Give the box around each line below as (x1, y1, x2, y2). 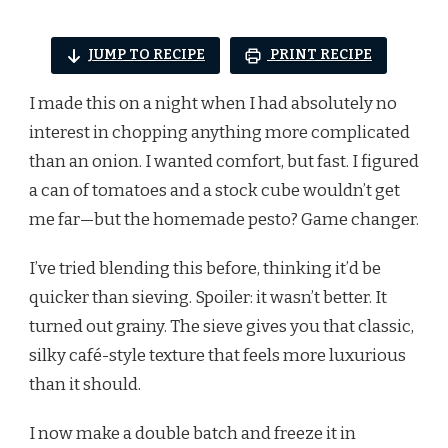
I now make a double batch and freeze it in (29, 422, 356, 444)
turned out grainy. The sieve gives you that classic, (29, 315, 414, 337)
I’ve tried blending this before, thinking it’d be (29, 257, 381, 279)
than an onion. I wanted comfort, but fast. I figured (29, 150, 419, 172)
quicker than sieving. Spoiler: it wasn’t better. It (29, 286, 387, 308)
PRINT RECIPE (267, 46, 372, 64)
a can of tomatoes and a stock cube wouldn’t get (29, 179, 400, 201)
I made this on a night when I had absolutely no (29, 92, 397, 114)
